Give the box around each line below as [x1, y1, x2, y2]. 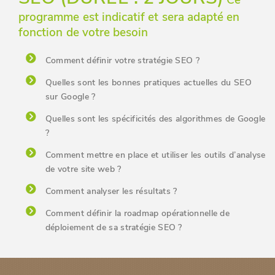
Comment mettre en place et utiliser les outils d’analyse [45, 149, 266, 161]
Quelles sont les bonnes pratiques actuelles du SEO [45, 77, 252, 88]
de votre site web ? [45, 163, 122, 175]
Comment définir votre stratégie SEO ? [45, 55, 199, 66]
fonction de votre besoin [18, 25, 149, 41]
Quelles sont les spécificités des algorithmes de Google [45, 113, 266, 125]
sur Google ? [45, 91, 96, 103]
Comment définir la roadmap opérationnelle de [45, 207, 230, 219]
